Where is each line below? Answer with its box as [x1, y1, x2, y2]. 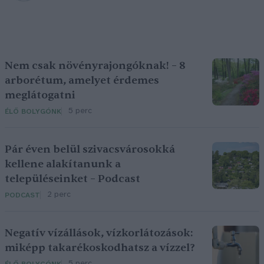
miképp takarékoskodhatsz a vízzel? [5, 241, 195, 255]
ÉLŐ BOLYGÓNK [5, 107, 61, 115]
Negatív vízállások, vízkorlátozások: [5, 226, 193, 240]
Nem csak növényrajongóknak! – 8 [5, 59, 186, 72]
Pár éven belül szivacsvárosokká [5, 143, 175, 156]
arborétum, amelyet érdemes [5, 74, 159, 87]
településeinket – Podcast [5, 172, 140, 186]
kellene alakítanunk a [5, 157, 121, 171]
